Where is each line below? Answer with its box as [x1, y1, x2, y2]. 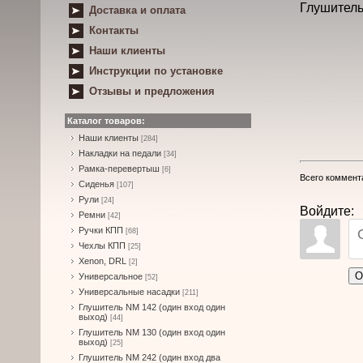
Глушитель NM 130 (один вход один [79, 327, 225, 337]
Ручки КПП [79, 225, 123, 235]
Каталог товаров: [67, 116, 145, 126]
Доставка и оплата [89, 4, 186, 16]
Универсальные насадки [79, 287, 180, 297]
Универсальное [79, 271, 143, 281]
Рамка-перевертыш [79, 164, 160, 173]
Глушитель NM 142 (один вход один [79, 302, 225, 312]
